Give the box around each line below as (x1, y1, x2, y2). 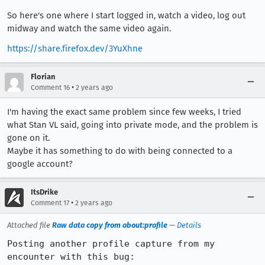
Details (177, 221, 201, 230)
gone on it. (7, 132, 50, 143)
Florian (31, 72, 55, 81)
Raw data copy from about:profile (52, 221, 167, 230)
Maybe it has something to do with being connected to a (7, 146, 232, 156)
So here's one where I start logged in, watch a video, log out (7, 10, 245, 21)
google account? (7, 159, 73, 169)
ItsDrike (31, 188, 58, 196)
